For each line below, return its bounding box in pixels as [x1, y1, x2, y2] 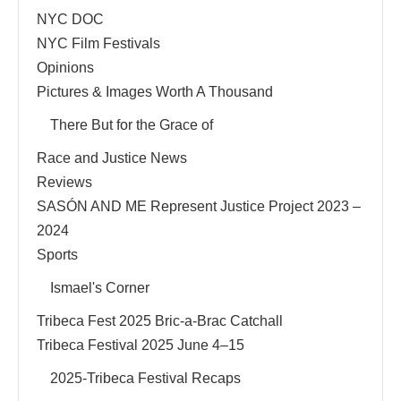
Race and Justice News [37, 150, 187, 166]
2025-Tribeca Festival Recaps [50, 371, 241, 386]
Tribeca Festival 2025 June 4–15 [37, 337, 244, 353]
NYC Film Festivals [37, 36, 160, 51]
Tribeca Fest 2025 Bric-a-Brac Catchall [37, 313, 283, 328]
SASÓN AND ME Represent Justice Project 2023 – [37, 199, 361, 214]
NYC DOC [37, 12, 104, 27]
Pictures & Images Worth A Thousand [37, 84, 273, 99]
